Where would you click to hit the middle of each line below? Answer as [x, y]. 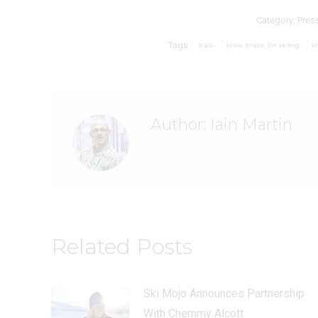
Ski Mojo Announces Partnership [224, 293]
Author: [178, 124]
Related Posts [122, 246]
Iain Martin [249, 124]
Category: [277, 20]
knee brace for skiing [262, 45]
